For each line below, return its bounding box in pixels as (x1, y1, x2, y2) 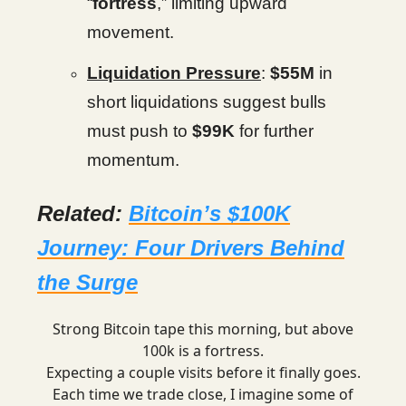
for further (235, 121, 314, 140)
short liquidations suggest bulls (87, 92, 326, 111)
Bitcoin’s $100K (129, 201, 290, 226)
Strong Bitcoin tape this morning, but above (53, 319, 353, 339)
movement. (87, 23, 174, 42)
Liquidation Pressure (87, 63, 261, 82)
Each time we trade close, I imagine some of (53, 384, 353, 404)
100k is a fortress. (142, 341, 264, 361)
